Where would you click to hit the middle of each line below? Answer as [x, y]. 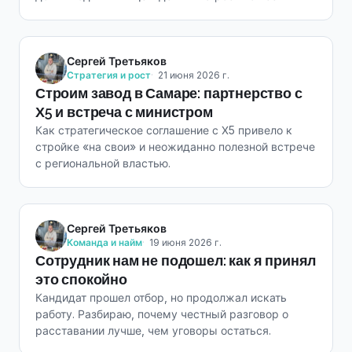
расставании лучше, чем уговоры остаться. [153, 330]
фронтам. [60, 12]
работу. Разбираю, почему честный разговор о [162, 314]
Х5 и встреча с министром [124, 112]
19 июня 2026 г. [185, 242]
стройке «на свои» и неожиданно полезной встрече [175, 147]
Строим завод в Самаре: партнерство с [169, 93]
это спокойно [81, 279]
